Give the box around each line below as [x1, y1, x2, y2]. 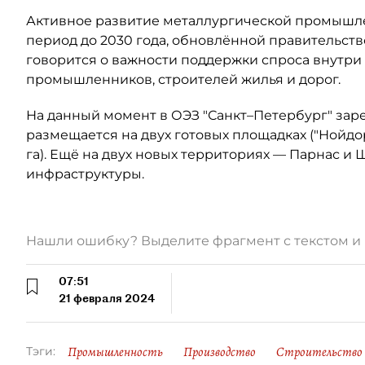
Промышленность [68, 343, 163, 361]
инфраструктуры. [26, 166, 144, 182]
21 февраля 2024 [59, 291, 155, 306]
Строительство [276, 343, 363, 361]
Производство [183, 343, 256, 361]
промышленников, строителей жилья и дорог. [26, 72, 341, 87]
